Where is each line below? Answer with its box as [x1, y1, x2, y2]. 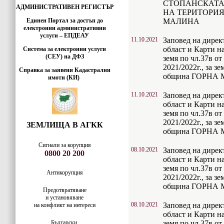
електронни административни [23, 24, 106, 31]
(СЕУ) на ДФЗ [45, 53, 84, 60]
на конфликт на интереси [33, 201, 95, 208]
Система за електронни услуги [23, 45, 106, 52]
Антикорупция [46, 169, 83, 176]
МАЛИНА [163, 17, 199, 25]
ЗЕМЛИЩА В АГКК [26, 120, 103, 129]
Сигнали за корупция [38, 141, 91, 148]
